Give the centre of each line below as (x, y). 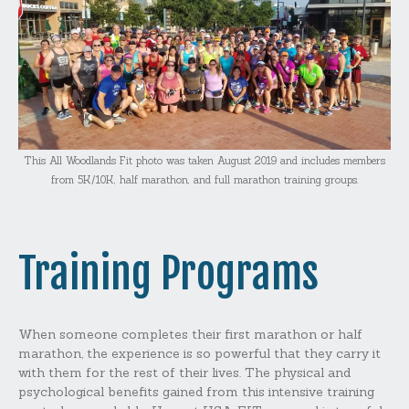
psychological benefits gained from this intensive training (196, 392)
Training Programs (168, 273)
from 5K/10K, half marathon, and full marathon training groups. (204, 180)
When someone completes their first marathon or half (190, 335)
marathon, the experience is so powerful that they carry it (199, 354)
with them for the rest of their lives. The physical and (184, 373)
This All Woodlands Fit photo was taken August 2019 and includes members (204, 161)
